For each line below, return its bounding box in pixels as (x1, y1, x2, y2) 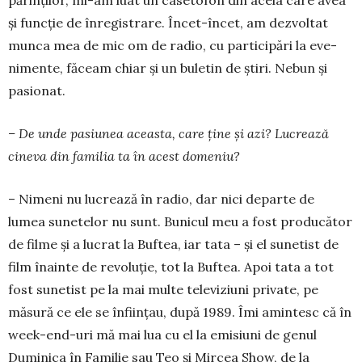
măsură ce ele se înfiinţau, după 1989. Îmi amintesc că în (8, 304, 351, 321)
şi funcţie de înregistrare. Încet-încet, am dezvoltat (8, 15, 328, 32)
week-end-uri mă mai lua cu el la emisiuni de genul (8, 326, 317, 343)
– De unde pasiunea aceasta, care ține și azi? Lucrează (8, 125, 329, 142)
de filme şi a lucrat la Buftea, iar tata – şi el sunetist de (8, 236, 339, 253)
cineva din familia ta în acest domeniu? (8, 148, 240, 165)
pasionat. (8, 82, 65, 99)
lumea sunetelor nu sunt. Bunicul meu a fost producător (8, 213, 352, 230)
